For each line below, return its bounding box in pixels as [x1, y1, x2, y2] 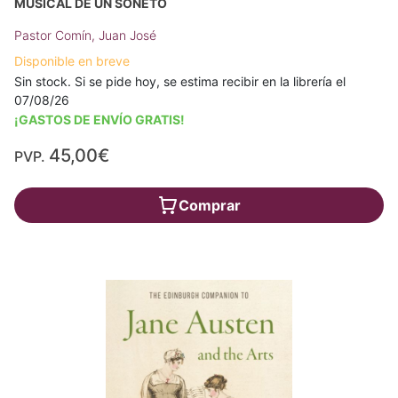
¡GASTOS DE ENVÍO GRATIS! [14, 111, 185, 127]
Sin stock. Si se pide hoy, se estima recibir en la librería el [14, 73, 346, 89]
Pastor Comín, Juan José [14, 27, 156, 43]
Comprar [179, 195, 241, 214]
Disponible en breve [14, 52, 130, 68]
